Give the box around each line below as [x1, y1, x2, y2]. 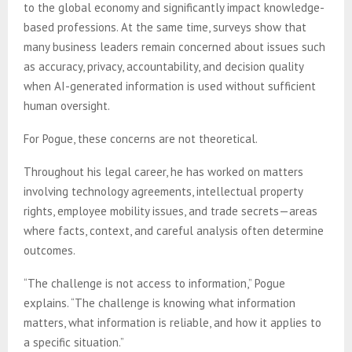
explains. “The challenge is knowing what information [24, 295, 295, 310]
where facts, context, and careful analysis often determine [24, 222, 324, 238]
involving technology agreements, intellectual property [24, 183, 302, 199]
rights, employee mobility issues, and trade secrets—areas [24, 203, 317, 218]
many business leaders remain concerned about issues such [24, 38, 325, 54]
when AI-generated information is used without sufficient [24, 78, 316, 93]
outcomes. [24, 242, 75, 258]
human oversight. [24, 97, 110, 113]
